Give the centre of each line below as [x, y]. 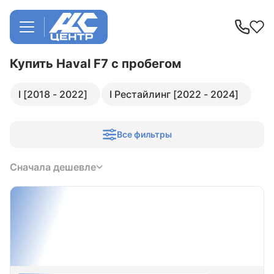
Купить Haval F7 [61, 64]
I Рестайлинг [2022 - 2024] [174, 94]
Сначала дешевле [53, 167]
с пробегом [146, 64]
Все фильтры [144, 134]
